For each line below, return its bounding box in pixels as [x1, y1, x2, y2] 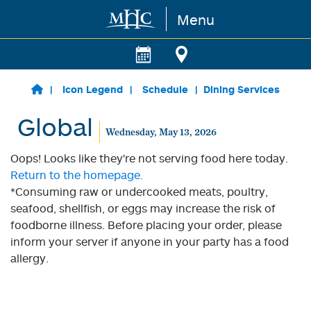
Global [17, 111, 93, 142]
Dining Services [203, 83, 280, 95]
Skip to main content [11, 12, 121, 26]
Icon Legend [62, 83, 123, 95]
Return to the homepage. [10, 168, 143, 182]
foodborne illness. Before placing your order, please [10, 218, 282, 232]
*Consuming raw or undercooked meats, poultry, [10, 185, 268, 199]
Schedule [142, 83, 188, 95]
